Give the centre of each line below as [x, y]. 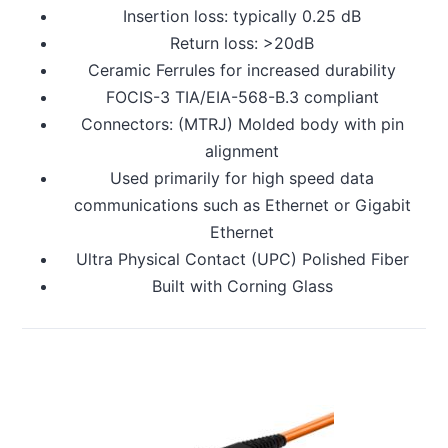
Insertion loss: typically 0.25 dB [242, 16]
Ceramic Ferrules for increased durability [242, 70]
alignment [242, 151]
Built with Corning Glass [242, 286]
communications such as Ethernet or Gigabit [242, 205]
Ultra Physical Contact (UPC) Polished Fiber [242, 259]
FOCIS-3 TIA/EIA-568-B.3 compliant [242, 97]
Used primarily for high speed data [242, 178]
